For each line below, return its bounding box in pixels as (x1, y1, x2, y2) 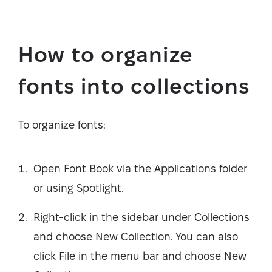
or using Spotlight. (33, 182, 124, 194)
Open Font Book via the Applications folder (33, 162, 247, 174)
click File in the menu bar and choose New (33, 250, 246, 262)
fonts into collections (18, 74, 250, 97)
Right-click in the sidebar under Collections (33, 211, 250, 223)
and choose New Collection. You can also (33, 230, 238, 242)
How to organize (18, 42, 193, 66)
